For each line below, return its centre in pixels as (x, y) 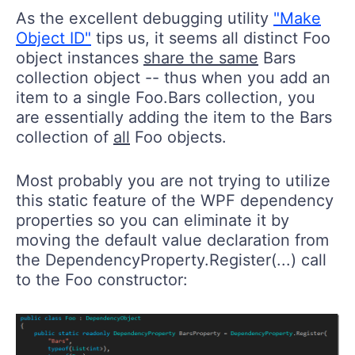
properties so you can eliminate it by (153, 220)
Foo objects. (178, 137)
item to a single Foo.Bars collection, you (166, 97)
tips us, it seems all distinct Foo (211, 38)
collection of (65, 137)
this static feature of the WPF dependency (175, 200)
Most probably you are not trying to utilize (173, 180)
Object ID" (53, 38)
